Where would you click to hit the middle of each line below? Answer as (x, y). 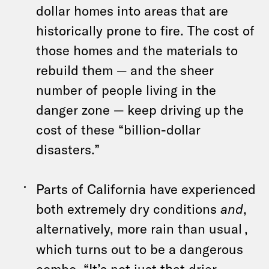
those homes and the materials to (137, 50)
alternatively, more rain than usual (139, 228)
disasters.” (68, 149)
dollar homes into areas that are (132, 10)
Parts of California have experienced (146, 189)
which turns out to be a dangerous (140, 249)
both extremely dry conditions (128, 208)
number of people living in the (126, 89)
